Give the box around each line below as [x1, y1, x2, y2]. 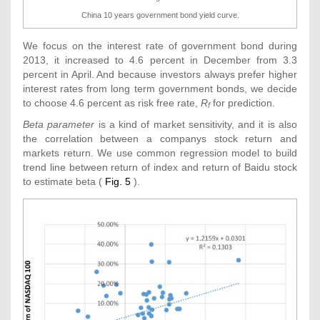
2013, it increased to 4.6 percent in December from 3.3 [23, 54, 297, 66]
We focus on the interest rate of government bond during [23, 39, 297, 51]
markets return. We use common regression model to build [23, 146, 297, 159]
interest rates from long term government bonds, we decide [23, 82, 297, 94]
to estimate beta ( [23, 175, 105, 187]
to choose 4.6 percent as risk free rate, [23, 96, 201, 109]
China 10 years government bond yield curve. [81, 10, 239, 19]
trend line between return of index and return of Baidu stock [23, 161, 297, 173]
